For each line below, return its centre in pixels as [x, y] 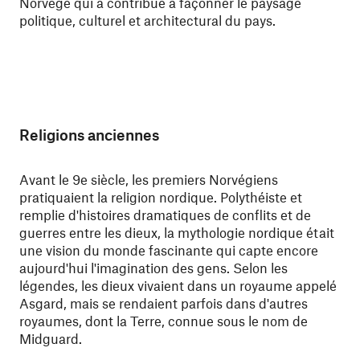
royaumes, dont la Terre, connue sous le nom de [164, 321]
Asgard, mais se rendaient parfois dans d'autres [164, 303]
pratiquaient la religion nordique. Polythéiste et [161, 197]
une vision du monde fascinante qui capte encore [169, 250]
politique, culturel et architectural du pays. [147, 20]
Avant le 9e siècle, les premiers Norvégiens [149, 179]
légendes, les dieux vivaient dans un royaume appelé [178, 285]
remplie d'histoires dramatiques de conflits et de [165, 215]
